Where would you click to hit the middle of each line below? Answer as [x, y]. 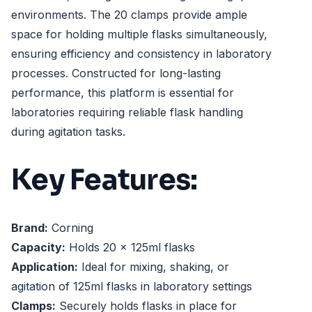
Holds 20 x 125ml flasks [130, 248]
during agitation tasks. [68, 132]
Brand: [30, 228]
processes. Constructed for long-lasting [116, 73]
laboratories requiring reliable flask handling [127, 112]
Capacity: [38, 248]
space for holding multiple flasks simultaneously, [139, 34]
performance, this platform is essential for [123, 93]
